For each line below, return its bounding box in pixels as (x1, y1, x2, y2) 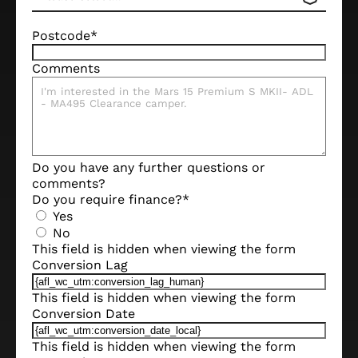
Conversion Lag (32, 257, 128, 272)
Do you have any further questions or (32, 159, 265, 175)
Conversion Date (32, 305, 135, 321)
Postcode (32, 27, 90, 43)
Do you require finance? (32, 191, 182, 207)
